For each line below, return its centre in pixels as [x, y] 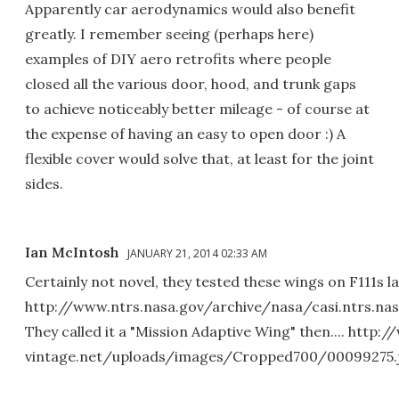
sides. [44, 183]
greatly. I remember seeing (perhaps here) [169, 33]
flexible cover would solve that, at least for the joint [199, 158]
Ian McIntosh [72, 252]
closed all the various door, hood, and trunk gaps [191, 83]
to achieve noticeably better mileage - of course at [197, 108]
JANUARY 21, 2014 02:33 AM [197, 253]
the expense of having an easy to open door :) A [185, 133]
